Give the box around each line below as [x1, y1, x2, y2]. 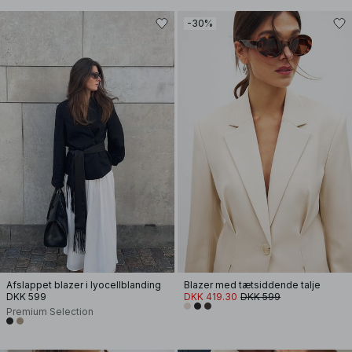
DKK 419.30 [184, 291, 237, 302]
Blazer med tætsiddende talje [184, 279, 321, 291]
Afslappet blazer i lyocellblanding [6, 279, 161, 291]
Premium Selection [6, 306, 93, 317]
